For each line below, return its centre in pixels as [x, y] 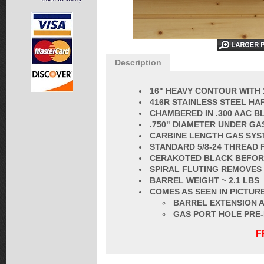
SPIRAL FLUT [177, 169]
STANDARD [174, 147]
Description [138, 62]
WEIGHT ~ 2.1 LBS [223, 180]
